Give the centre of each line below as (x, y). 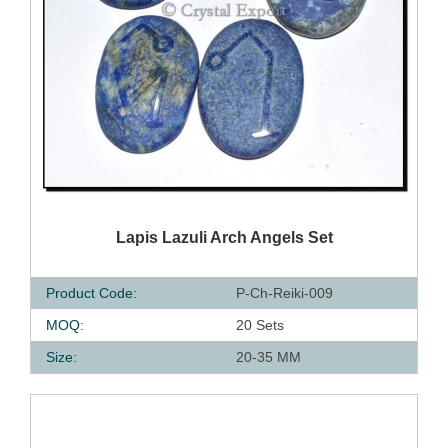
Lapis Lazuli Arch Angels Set (224, 237)
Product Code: (91, 293)
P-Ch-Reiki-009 (284, 293)
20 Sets (260, 325)
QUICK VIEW (140, 232)
